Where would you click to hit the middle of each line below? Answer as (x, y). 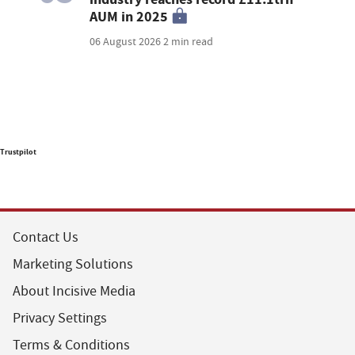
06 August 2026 (127, 42)
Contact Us (46, 238)
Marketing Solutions (73, 265)
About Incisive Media (74, 292)
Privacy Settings (60, 319)
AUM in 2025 (129, 17)
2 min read (189, 42)
